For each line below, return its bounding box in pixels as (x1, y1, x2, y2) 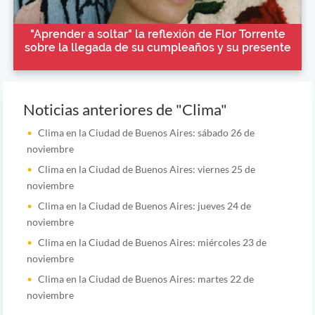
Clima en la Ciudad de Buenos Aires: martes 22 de (37, 273, 254, 285)
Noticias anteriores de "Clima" (22, 101, 227, 120)
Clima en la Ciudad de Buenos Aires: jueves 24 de (37, 200, 251, 212)
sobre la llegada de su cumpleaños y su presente (24, 40, 291, 54)
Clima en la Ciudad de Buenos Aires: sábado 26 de (37, 127, 255, 139)
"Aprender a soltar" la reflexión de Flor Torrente (30, 27, 285, 41)
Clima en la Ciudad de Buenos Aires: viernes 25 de (37, 163, 255, 176)
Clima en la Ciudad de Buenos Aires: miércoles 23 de (37, 236, 266, 249)
